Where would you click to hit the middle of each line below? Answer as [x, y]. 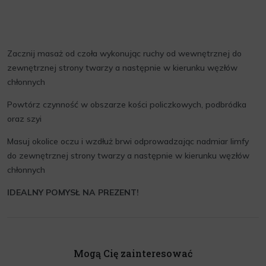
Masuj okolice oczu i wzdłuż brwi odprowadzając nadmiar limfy [128, 141]
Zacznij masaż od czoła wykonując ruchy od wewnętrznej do [124, 53]
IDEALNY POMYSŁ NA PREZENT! [73, 192]
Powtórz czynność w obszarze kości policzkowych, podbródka [127, 104]
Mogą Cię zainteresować [133, 253]
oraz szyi [24, 119]
